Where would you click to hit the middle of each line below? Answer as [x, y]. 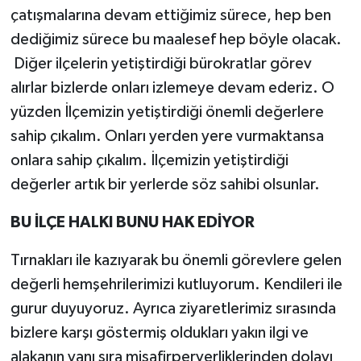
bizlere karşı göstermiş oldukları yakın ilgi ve [159, 333]
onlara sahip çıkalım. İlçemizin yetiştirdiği [149, 161]
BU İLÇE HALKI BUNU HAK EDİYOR [132, 223]
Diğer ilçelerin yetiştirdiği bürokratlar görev [161, 64]
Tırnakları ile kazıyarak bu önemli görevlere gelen [176, 261]
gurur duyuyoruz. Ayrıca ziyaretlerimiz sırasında [173, 309]
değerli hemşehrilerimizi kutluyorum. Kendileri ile [176, 285]
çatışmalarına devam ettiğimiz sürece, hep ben [170, 16]
